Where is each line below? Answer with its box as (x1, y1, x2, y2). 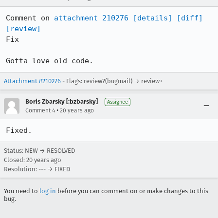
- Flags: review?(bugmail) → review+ (61, 77, 163, 85)
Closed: (4, 156, 26, 163)
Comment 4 (25, 107, 55, 114)
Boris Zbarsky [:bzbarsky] (25, 98, 98, 105)
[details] (133, 14, 172, 22)
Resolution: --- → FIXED (4, 165, 70, 173)
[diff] (177, 14, 203, 22)
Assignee (107, 99, 128, 105)
